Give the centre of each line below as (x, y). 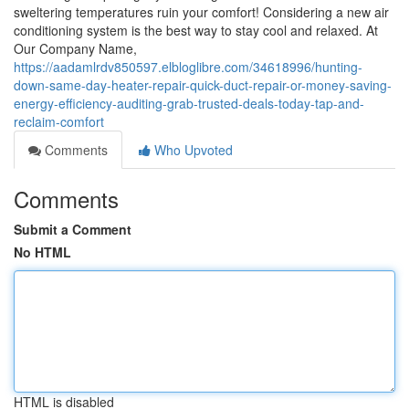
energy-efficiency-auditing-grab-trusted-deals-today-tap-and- (189, 103)
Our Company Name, (75, 48)
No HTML (42, 252)
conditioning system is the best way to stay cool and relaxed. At (196, 30)
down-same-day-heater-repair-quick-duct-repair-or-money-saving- (203, 85)
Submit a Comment (73, 229)
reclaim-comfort (59, 121)
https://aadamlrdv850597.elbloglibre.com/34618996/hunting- (188, 67)
